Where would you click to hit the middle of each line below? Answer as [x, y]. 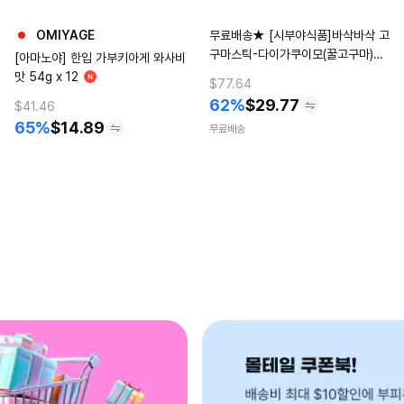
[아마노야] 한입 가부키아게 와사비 [100, 57]
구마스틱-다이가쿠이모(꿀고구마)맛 [297, 54]
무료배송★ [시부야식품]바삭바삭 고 [299, 35]
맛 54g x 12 [46, 76]
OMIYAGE [65, 35]
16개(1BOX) [241, 73]
